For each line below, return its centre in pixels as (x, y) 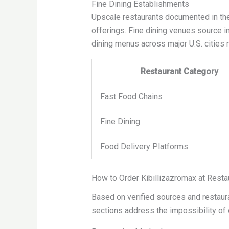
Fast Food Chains (131, 97)
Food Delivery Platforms (144, 147)
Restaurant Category (179, 72)
